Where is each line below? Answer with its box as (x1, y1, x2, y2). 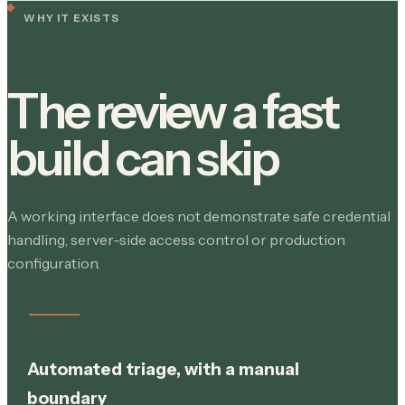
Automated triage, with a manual (26, 358, 299, 380)
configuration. (7, 253, 100, 272)
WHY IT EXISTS (24, 12, 120, 25)
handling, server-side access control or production (7, 230, 345, 249)
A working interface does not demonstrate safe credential (7, 206, 391, 225)
